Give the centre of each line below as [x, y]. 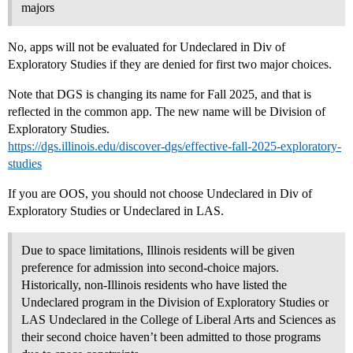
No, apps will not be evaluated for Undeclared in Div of [147, 47]
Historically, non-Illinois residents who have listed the [154, 285]
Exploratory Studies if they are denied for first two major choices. [170, 65]
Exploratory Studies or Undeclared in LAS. [116, 211]
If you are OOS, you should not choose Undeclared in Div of [160, 194]
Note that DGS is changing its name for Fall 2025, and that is [160, 95]
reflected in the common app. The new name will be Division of [167, 112]
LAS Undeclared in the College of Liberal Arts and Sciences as [178, 320]
